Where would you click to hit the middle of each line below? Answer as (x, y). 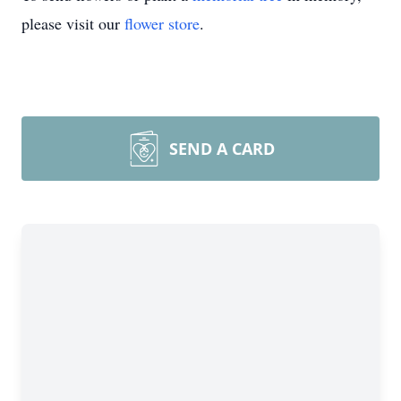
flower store (162, 23)
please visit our (73, 23)
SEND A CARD (222, 149)
